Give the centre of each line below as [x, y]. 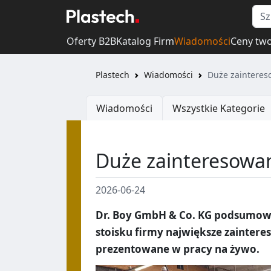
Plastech [113, 75]
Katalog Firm [145, 41]
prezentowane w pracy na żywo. [178, 249]
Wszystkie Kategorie [219, 109]
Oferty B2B [91, 41]
